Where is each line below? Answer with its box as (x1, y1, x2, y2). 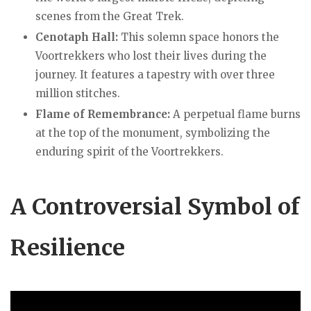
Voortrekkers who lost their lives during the (35, 49, 267, 63)
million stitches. (35, 87, 120, 101)
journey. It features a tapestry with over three (35, 68, 275, 82)
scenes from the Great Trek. (35, 10, 184, 24)
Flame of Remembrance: (35, 108, 170, 121)
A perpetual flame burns (170, 108, 301, 121)
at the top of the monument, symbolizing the (35, 126, 270, 140)
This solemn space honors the (118, 31, 279, 44)
